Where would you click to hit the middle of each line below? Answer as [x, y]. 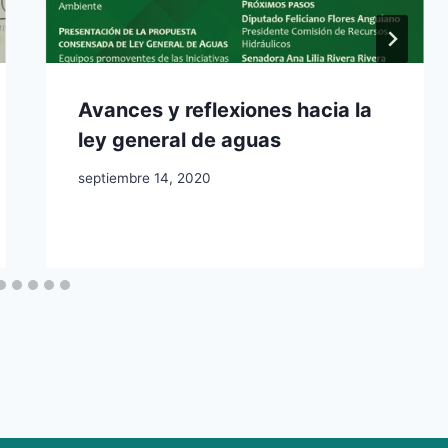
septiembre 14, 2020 [144, 178]
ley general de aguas [179, 139]
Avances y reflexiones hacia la [224, 109]
